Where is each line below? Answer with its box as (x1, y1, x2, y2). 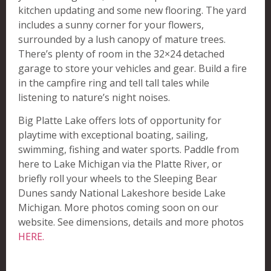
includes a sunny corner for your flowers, (18, 18, 204, 31)
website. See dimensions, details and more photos (18, 215, 246, 229)
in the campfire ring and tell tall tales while (18, 76, 209, 90)
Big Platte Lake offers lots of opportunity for (18, 114, 221, 128)
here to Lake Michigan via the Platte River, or (18, 157, 222, 171)
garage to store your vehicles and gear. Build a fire (18, 61, 247, 75)
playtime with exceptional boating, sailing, (18, 128, 208, 142)
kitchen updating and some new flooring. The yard (18, 3, 246, 17)
